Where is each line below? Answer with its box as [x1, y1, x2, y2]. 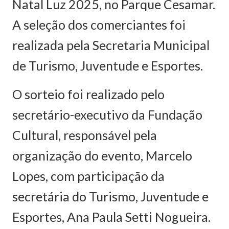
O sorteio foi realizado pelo [12, 86, 165, 102]
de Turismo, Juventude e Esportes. [12, 58, 203, 73]
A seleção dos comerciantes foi [12, 17, 186, 32]
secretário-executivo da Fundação [12, 107, 202, 122]
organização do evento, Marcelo [12, 148, 192, 163]
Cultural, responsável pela [12, 127, 157, 143]
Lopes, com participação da [12, 168, 165, 184]
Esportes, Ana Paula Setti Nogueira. [12, 209, 211, 224]
